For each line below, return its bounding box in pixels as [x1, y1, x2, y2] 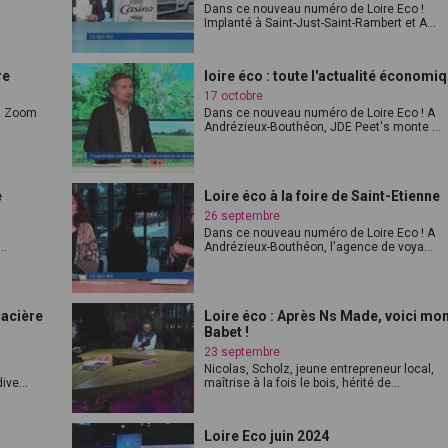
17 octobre [204, 89, 264, 103]
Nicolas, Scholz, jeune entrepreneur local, [204, 362, 435, 376]
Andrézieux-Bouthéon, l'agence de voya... [204, 240, 434, 254]
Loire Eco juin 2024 [204, 428, 330, 444]
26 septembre [204, 209, 281, 223]
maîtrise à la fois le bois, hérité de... [204, 376, 401, 390]
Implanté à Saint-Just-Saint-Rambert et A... [204, 16, 437, 30]
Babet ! [204, 324, 250, 340]
